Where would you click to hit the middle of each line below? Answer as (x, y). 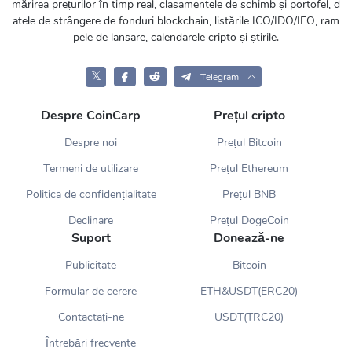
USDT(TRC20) (249, 317)
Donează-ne (249, 238)
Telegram (219, 77)
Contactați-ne (91, 317)
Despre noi (91, 142)
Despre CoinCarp (91, 115)
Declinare (91, 220)
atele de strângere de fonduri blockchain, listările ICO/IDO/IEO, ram (176, 20)
